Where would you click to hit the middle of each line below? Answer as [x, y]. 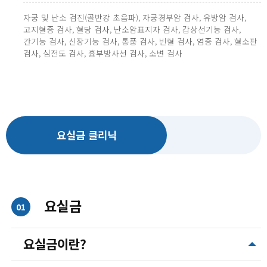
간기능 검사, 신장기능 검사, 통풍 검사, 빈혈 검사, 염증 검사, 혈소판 [141, 41]
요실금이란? [55, 243]
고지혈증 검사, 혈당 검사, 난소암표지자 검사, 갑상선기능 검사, [132, 29]
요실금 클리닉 [86, 135]
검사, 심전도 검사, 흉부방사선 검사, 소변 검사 [103, 53]
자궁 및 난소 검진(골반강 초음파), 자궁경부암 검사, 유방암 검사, [135, 17]
